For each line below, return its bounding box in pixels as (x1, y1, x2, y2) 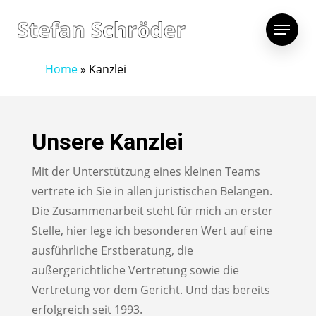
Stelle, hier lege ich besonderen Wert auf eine (31, 222, 272, 238)
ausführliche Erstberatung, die (31, 242, 193, 258)
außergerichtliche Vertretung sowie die (31, 262, 239, 278)
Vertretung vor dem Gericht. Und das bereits (31, 281, 270, 298)
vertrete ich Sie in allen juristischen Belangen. (31, 183, 272, 199)
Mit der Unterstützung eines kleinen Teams (31, 163, 260, 179)
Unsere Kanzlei (31, 128, 183, 155)
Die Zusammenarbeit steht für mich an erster (31, 202, 273, 219)
